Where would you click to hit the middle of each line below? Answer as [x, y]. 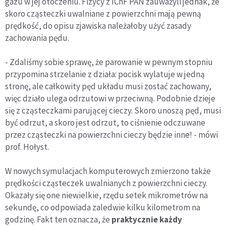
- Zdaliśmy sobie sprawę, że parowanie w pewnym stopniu [109, 62]
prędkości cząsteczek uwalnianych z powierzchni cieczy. [106, 183]
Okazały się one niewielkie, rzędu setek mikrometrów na [106, 195]
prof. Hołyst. [27, 147]
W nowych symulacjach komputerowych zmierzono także [108, 171]
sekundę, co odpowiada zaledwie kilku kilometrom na [103, 208]
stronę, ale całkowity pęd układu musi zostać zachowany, [108, 87]
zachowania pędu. [37, 38]
